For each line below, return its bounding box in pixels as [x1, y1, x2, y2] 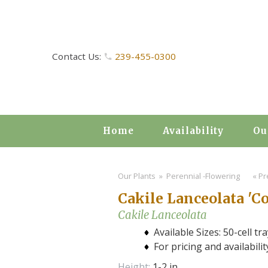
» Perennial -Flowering [157, 170, 240, 181]
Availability [163, 125, 224, 136]
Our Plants [117, 170, 156, 181]
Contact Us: [52, 50, 103, 62]
